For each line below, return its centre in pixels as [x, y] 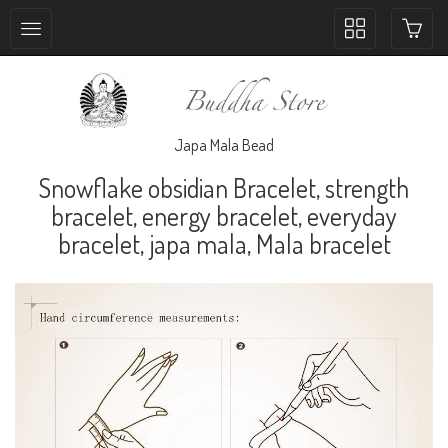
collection [373, 48]
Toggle [363, 27]
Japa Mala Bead [224, 144]
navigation [376, 69]
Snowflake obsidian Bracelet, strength [224, 187]
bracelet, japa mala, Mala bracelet [224, 243]
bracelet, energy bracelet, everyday [224, 215]
